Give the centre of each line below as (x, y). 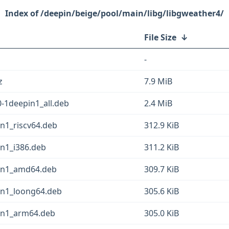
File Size (160, 37)
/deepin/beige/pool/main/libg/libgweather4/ (132, 13)
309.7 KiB (162, 169)
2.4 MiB (158, 103)
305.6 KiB (162, 191)
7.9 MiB (158, 81)
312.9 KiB (162, 125)
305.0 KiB (162, 213)
